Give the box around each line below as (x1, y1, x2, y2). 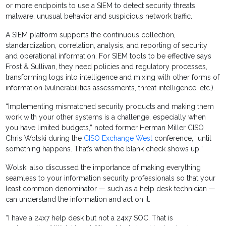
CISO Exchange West (84, 134, 153, 143)
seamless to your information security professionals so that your (6, 174, 216, 183)
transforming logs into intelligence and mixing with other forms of (6, 73, 220, 82)
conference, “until (152, 134, 212, 143)
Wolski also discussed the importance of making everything (6, 163, 201, 172)
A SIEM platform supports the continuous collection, (6, 31, 176, 39)
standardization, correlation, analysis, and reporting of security (6, 41, 208, 50)
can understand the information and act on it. (6, 195, 151, 204)
